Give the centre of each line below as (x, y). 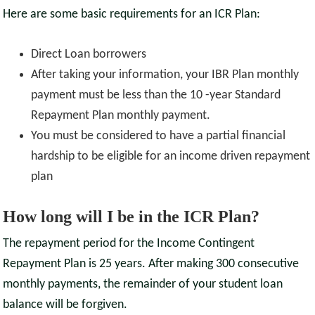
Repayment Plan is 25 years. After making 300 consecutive (151, 264)
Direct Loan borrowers (89, 55)
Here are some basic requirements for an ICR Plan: (132, 15)
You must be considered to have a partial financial (159, 136)
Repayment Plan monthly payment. (121, 116)
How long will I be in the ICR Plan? (131, 217)
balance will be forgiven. (65, 305)
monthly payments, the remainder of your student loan (143, 285)
